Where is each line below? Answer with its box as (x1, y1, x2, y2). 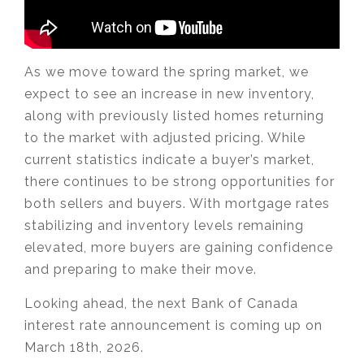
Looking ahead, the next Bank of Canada (24, 296, 298, 312)
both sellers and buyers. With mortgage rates (24, 196, 330, 212)
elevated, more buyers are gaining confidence (24, 240, 333, 256)
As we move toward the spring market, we (24, 64, 309, 80)
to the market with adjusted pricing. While (24, 130, 305, 146)
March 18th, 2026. (24, 340, 144, 356)
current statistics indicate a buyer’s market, (24, 152, 314, 168)
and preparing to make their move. (24, 262, 257, 278)
